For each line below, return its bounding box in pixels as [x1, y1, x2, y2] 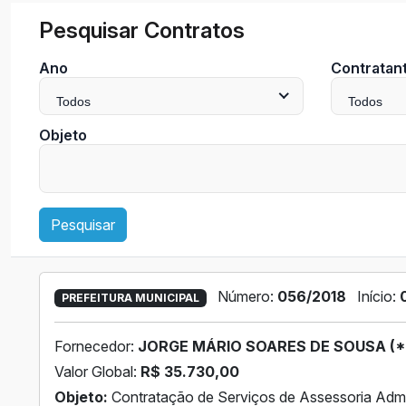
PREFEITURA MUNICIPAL [61, 290, 199, 304]
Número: [217, 286, 277, 305]
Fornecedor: [54, 337, 138, 356]
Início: [356, 286, 400, 305]
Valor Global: [54, 362, 140, 382]
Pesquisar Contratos [39, 16, 245, 43]
